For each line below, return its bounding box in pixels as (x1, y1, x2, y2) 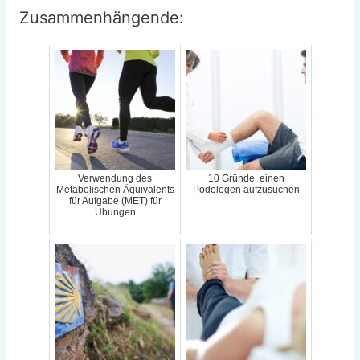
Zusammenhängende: (18, 8, 184, 28)
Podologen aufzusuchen (192, 184, 300, 196)
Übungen (94, 207, 136, 219)
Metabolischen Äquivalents (55, 184, 174, 196)
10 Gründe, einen (207, 173, 284, 185)
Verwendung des (78, 173, 152, 185)
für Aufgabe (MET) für (68, 195, 162, 207)
